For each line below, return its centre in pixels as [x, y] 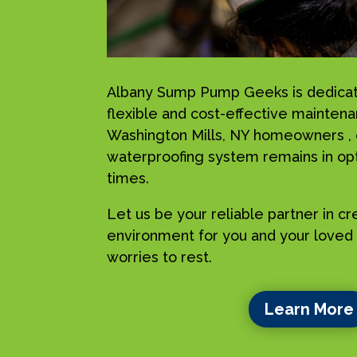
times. [128, 178]
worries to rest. [160, 257]
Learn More [310, 310]
